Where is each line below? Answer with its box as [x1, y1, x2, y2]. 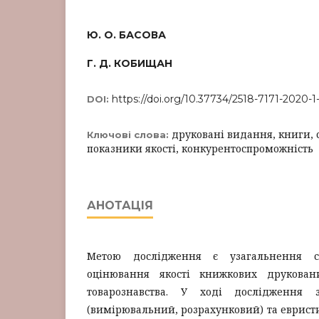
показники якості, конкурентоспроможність [87, 142, 313, 155]
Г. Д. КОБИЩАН [87, 57, 172, 70]
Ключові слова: [87, 129, 172, 140]
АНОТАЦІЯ [87, 199, 153, 212]
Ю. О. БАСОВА [87, 28, 166, 41]
